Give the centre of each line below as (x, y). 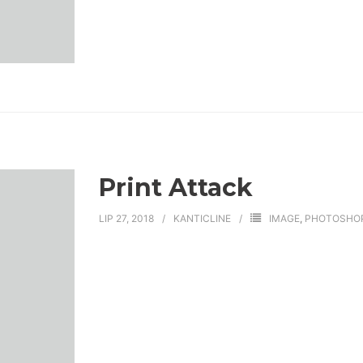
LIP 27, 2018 (126, 218)
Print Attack (175, 187)
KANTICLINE (202, 218)
